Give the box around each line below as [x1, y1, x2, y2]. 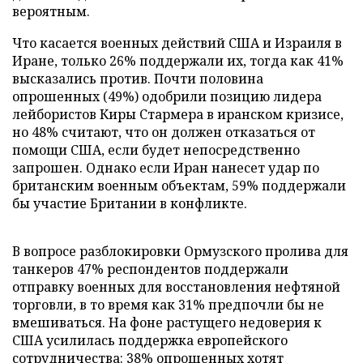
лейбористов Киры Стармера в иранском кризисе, [12, 105, 344, 123]
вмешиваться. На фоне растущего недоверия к [12, 313, 322, 331]
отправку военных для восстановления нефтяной [12, 277, 340, 296]
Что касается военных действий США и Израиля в [12, 33, 342, 52]
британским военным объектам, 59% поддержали [12, 176, 346, 194]
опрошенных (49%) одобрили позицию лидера [12, 87, 322, 105]
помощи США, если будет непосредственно [12, 140, 300, 159]
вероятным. [12, 2, 90, 20]
